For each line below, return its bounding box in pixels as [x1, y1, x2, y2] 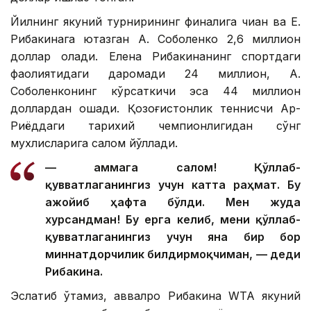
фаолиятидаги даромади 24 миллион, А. [10, 67, 301, 81]
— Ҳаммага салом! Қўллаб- [45, 160, 301, 175]
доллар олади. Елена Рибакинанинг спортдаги [10, 49, 301, 64]
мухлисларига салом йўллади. [10, 136, 178, 151]
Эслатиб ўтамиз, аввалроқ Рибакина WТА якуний [10, 289, 301, 303]
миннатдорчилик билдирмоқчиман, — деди [45, 247, 301, 262]
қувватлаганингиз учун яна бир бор [45, 230, 301, 244]
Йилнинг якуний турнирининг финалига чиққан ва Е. [10, 15, 301, 29]
